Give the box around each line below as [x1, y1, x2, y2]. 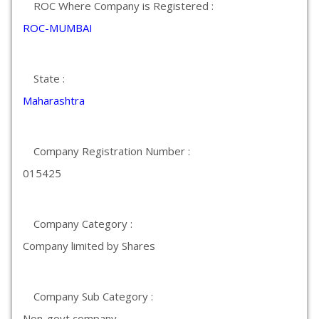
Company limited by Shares [23, 239, 155, 253]
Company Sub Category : [33, 289, 153, 303]
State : [33, 71, 65, 85]
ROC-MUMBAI [23, 21, 93, 35]
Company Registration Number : [33, 144, 190, 158]
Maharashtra [23, 93, 85, 108]
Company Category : [33, 216, 132, 231]
